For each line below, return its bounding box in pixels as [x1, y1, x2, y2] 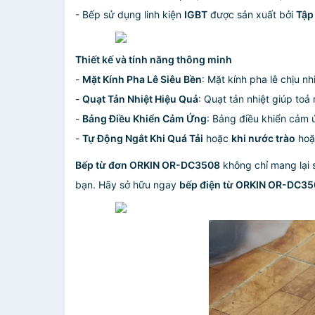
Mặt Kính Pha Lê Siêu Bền [82, 73, 202, 85]
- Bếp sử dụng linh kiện [75, 8, 184, 20]
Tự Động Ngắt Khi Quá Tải [82, 132, 203, 144]
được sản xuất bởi [207, 8, 296, 20]
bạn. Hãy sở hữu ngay [75, 179, 179, 191]
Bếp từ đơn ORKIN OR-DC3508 [75, 159, 220, 171]
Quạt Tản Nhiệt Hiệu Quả [82, 93, 198, 105]
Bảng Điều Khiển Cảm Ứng [82, 112, 207, 124]
